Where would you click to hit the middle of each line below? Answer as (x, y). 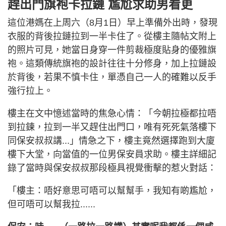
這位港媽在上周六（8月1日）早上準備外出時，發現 (112, 22)
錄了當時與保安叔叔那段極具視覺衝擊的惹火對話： (112, 168)
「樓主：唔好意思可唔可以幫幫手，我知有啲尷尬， (112, 190)
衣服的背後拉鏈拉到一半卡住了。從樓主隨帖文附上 (112, 36)
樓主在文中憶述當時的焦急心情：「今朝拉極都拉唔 (112, 113)
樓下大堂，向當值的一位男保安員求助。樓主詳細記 (112, 154)
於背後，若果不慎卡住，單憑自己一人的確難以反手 (112, 77)
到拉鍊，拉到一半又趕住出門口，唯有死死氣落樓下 (112, 127)
